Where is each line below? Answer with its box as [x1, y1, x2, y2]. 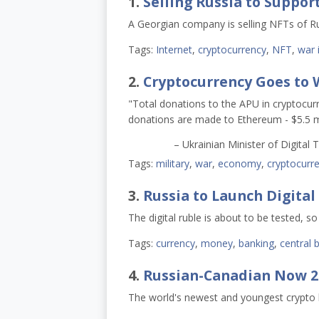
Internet [155, 42, 192, 56]
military [155, 156, 189, 170]
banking [238, 236, 274, 250]
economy [217, 156, 261, 170]
